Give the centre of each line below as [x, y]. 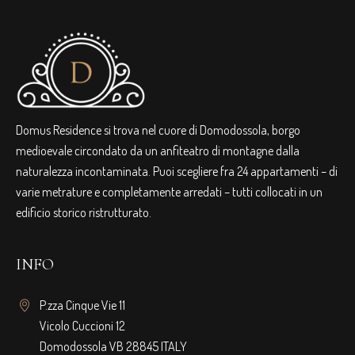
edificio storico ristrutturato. [84, 212]
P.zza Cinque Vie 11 [83, 305]
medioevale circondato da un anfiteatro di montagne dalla [158, 150]
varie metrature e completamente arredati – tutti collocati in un [170, 191]
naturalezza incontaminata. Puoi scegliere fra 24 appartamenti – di [177, 171]
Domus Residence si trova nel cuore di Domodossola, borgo [158, 130]
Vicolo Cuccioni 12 [83, 325]
